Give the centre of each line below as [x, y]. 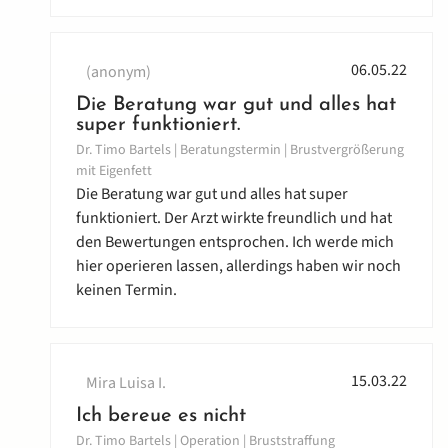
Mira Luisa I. [126, 383]
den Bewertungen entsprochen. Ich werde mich [235, 242]
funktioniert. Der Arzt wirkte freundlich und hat [234, 218]
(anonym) [118, 72]
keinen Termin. [126, 290]
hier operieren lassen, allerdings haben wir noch [238, 266]
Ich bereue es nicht [161, 416]
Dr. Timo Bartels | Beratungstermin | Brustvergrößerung [240, 150]
